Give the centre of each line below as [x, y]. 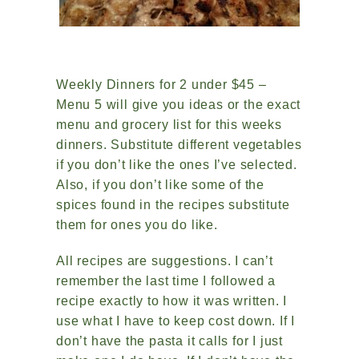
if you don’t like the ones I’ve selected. [177, 165]
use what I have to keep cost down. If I [176, 321]
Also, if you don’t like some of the [161, 185]
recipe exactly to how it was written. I [172, 301]
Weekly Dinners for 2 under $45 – [161, 85]
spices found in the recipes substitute [173, 205]
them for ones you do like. [137, 225]
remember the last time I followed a [166, 281]
